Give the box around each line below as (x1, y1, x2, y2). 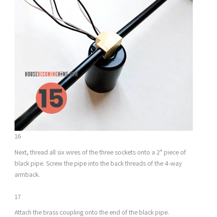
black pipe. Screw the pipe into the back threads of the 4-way (15, 158, 182, 168)
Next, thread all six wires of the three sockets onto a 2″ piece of (15, 147, 186, 156)
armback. (15, 170, 40, 179)
